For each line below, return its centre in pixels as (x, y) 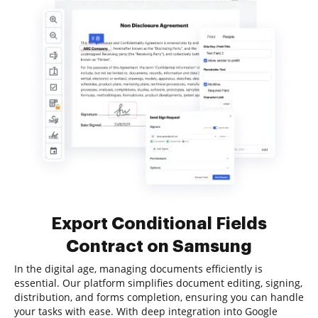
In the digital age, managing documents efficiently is (138, 269)
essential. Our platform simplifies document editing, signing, (158, 283)
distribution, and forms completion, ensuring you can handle (159, 297)
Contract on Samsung (159, 246)
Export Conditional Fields (159, 224)
